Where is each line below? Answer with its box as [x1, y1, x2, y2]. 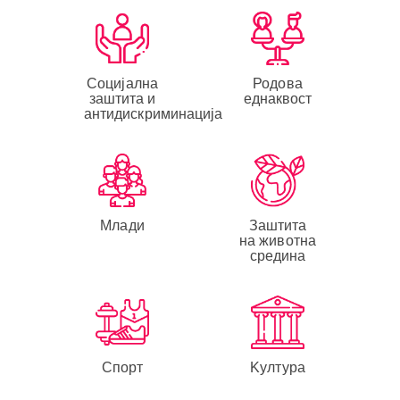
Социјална [87, 75, 158, 91]
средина [249, 247, 306, 263]
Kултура [250, 359, 305, 375]
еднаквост [243, 90, 312, 106]
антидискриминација [83, 105, 223, 121]
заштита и [88, 90, 156, 106]
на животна [238, 232, 316, 248]
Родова [253, 75, 303, 91]
